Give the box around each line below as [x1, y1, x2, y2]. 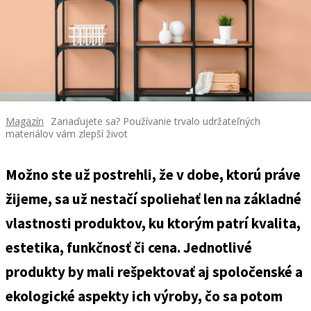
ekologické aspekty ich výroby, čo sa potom [6, 287, 283, 305]
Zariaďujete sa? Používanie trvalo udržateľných [51, 115, 260, 128]
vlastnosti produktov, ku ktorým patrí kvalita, [6, 214, 301, 233]
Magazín [6, 115, 44, 128]
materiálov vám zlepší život [6, 127, 128, 140]
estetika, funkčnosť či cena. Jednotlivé [6, 238, 252, 257]
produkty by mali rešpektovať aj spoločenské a [6, 262, 303, 281]
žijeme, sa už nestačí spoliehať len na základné [6, 190, 301, 208]
